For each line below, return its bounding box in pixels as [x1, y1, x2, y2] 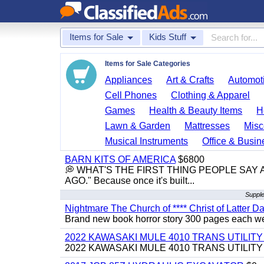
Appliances [105, 75, 153, 85]
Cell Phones [105, 90, 157, 100]
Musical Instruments [105, 136, 189, 146]
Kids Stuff [149, 32, 186, 42]
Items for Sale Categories [105, 60, 190, 68]
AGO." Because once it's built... [65, 176, 194, 186]
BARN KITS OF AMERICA [65, 154, 176, 164]
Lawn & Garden [105, 121, 171, 131]
